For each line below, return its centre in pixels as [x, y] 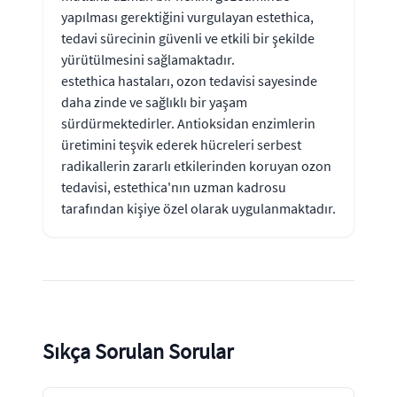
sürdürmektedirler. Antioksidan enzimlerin [188, 123]
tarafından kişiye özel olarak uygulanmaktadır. [198, 208]
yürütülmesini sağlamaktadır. [148, 59]
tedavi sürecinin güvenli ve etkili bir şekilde [188, 38]
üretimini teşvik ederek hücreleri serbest [181, 144]
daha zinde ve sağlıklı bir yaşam [154, 101]
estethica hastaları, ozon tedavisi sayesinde [189, 80]
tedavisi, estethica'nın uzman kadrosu [174, 187]
